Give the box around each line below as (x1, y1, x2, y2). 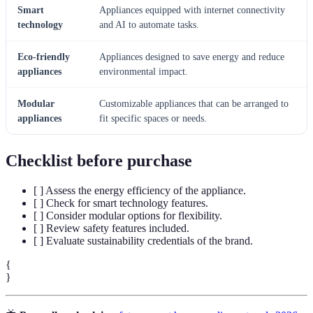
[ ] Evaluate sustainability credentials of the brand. (34, 234, 253, 247)
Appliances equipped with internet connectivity (99, 4, 285, 15)
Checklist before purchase (6, 151, 192, 170)
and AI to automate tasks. (99, 19, 199, 30)
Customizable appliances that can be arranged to (99, 98, 289, 109)
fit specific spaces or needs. (99, 112, 207, 124)
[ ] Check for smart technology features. (34, 196, 208, 209)
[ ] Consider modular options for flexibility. (34, 209, 222, 221)
